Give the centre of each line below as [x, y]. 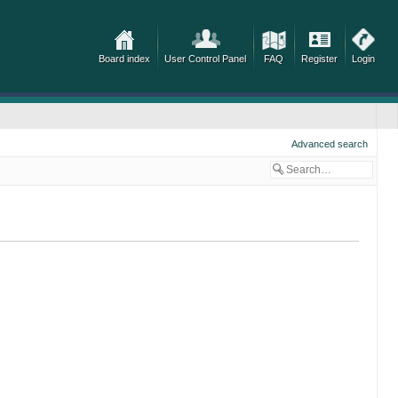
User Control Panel [206, 59]
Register [320, 59]
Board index [125, 59]
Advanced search [330, 144]
